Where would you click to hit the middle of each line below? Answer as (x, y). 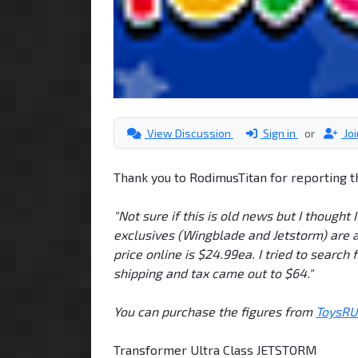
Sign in (279, 133)
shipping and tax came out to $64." (213, 272)
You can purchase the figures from (215, 311)
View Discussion (189, 133)
